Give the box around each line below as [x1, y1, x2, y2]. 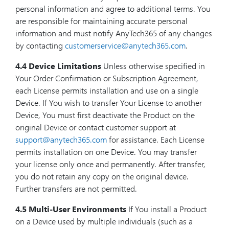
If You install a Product [126, 203, 207, 214]
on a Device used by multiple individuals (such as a [15, 216, 193, 226]
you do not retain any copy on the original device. [15, 171, 189, 181]
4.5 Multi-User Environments [15, 203, 126, 214]
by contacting [15, 40, 65, 51]
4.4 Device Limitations [15, 60, 101, 71]
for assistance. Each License [107, 134, 204, 145]
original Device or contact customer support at [15, 122, 176, 132]
